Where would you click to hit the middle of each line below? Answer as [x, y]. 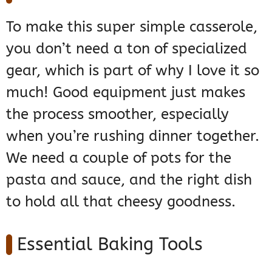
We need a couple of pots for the [119, 158]
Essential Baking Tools [110, 245]
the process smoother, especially [117, 114]
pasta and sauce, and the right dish [129, 180]
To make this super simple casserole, [132, 27]
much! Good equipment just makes [126, 93]
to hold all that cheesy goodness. [121, 202]
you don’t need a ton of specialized [127, 49]
